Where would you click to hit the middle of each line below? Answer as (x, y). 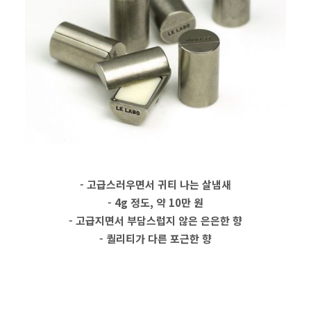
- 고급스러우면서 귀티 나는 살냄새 (155, 184)
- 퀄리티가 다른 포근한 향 (155, 238)
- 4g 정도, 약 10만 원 (155, 202)
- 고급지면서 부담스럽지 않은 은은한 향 (155, 220)
